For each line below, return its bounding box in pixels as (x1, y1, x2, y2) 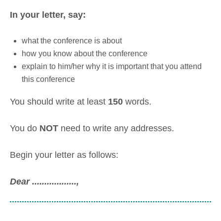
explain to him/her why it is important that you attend (22, 62, 202, 71)
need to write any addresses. (58, 123, 174, 134)
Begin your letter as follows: (10, 149, 118, 160)
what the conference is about (22, 36, 122, 45)
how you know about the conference (22, 49, 147, 58)
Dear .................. (10, 176, 76, 186)
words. (123, 97, 151, 107)
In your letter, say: (10, 9, 86, 20)
